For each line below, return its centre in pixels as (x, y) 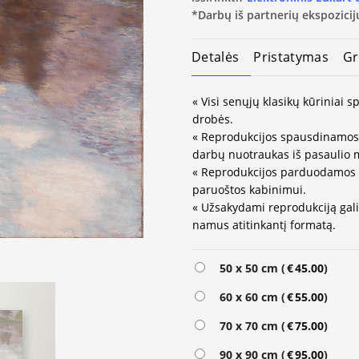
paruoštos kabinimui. (249, 189)
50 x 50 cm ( (249, 268)
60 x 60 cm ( (249, 297)
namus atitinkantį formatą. (264, 224)
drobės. (213, 119)
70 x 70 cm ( (249, 326)
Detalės (216, 56)
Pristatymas (291, 57)
